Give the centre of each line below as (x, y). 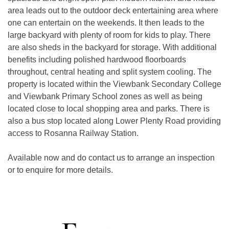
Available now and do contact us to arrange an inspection (111, 157)
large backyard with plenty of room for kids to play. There (109, 35)
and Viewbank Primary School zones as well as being (105, 96)
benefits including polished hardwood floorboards (97, 59)
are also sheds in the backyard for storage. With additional (112, 47)
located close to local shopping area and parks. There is (109, 108)
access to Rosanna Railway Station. (73, 133)
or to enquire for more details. (60, 170)
